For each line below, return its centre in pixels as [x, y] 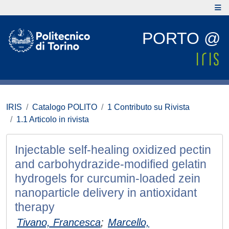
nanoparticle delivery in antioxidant [106, 193]
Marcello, [129, 222]
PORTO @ [181, 38]
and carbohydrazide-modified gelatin [111, 164]
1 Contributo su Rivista [148, 107]
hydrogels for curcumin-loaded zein [108, 178]
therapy [35, 207]
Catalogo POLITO [65, 107]
